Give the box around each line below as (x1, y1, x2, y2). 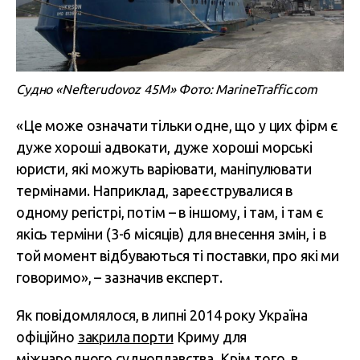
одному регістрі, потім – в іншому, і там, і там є (16, 204, 324, 220)
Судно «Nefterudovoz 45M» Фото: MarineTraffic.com (16, 82, 317, 96)
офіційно (16, 329, 78, 345)
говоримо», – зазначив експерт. (16, 269, 223, 285)
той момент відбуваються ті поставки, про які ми (16, 247, 339, 264)
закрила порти (77, 329, 174, 345)
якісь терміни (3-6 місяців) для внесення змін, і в (16, 226, 326, 242)
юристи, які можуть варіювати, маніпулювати (16, 161, 312, 177)
